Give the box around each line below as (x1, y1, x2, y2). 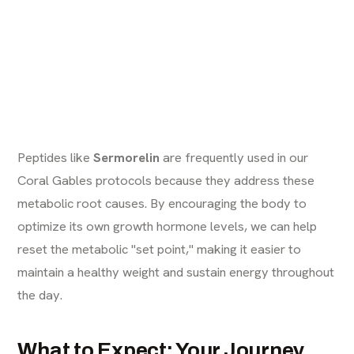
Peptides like (17, 148, 94, 166)
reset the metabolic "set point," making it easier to (17, 239, 302, 258)
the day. (17, 285, 63, 303)
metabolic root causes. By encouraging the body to (17, 194, 307, 212)
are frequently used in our (160, 148, 309, 166)
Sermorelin (93, 148, 160, 166)
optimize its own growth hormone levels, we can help (17, 217, 318, 235)
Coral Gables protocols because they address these (17, 171, 315, 189)
